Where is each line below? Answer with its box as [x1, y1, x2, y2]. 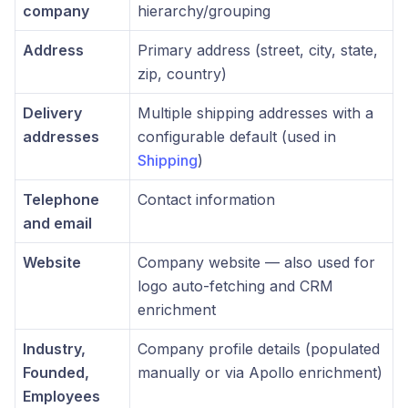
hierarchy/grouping [138, 2, 270, 20]
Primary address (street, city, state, [138, 41, 378, 59]
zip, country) [138, 65, 227, 83]
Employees [23, 387, 100, 405]
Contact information [138, 190, 275, 209]
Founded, [23, 363, 89, 382]
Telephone [23, 190, 99, 209]
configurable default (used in [138, 127, 336, 146]
